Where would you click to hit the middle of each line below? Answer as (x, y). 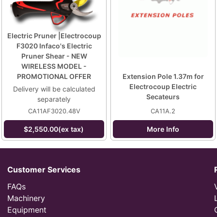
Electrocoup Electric (163, 86)
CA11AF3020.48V (54, 111)
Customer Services (44, 170)
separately (54, 99)
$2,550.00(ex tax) (54, 129)
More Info (163, 129)
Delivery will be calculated (54, 89)
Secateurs (163, 97)
